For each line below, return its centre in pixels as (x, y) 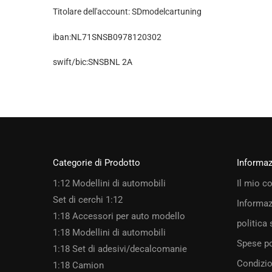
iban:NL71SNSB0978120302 (107, 37)
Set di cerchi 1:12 (88, 200)
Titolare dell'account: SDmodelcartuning (127, 12)
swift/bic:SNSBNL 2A (93, 62)
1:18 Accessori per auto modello (119, 216)
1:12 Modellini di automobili (109, 184)
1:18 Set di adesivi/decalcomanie (120, 249)
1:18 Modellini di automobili (109, 233)
